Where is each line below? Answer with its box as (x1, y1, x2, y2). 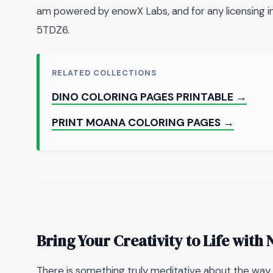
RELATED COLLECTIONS (52, 68, 157, 79)
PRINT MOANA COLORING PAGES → (52, 116, 234, 130)
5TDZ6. (37, 23, 69, 37)
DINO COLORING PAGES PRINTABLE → (52, 90, 247, 104)
